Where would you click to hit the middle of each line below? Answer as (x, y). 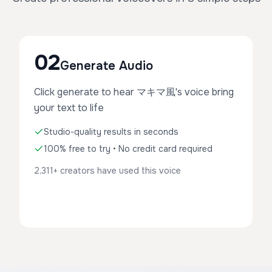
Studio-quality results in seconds (111, 132)
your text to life (69, 108)
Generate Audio (107, 66)
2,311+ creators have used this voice (107, 171)
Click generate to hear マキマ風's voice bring (134, 92)
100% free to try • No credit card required (128, 149)
